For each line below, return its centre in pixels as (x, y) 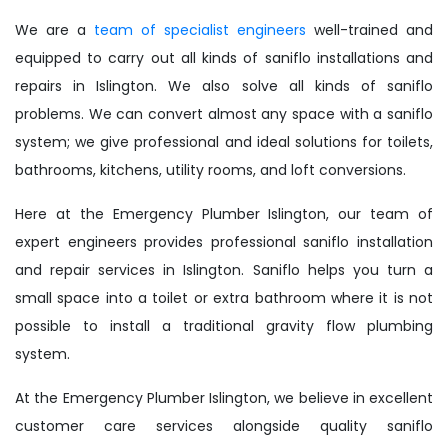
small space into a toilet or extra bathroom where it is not (224, 298)
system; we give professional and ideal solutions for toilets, (224, 142)
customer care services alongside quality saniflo (224, 426)
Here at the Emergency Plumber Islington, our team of (224, 214)
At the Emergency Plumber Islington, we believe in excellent (224, 398)
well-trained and (369, 30)
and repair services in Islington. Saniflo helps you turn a (224, 270)
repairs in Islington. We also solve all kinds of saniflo (224, 86)
